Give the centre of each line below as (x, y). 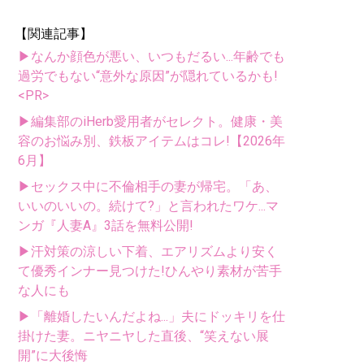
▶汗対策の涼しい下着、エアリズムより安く (148, 251)
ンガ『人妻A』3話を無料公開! (106, 225)
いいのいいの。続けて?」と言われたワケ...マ (148, 206)
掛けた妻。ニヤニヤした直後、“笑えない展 (143, 336)
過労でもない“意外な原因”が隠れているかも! (148, 76)
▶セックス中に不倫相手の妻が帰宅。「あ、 (148, 186)
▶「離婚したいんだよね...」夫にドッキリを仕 (152, 316)
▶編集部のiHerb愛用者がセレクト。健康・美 (150, 121)
